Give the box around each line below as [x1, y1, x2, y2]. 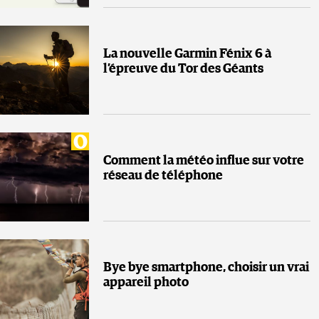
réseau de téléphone [103, 169, 223, 183]
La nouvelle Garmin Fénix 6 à [103, 48, 271, 61]
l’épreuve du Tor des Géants [103, 63, 263, 76]
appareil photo [103, 276, 189, 290]
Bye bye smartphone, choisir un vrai [103, 261, 309, 275]
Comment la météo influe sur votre [103, 155, 304, 168]
